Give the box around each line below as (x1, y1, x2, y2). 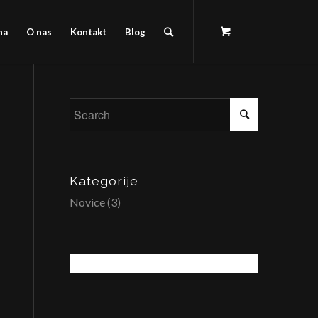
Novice (69, 195, 105, 209)
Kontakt (70, 26, 107, 38)
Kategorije (69, 173, 138, 188)
